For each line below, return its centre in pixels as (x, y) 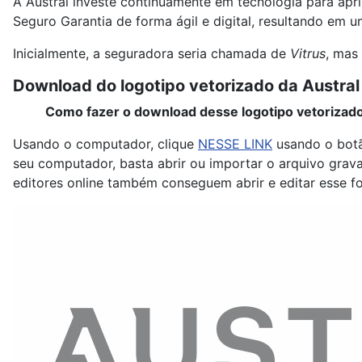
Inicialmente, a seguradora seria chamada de (152, 54)
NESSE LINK (235, 144)
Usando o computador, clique (105, 144)
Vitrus (308, 54)
